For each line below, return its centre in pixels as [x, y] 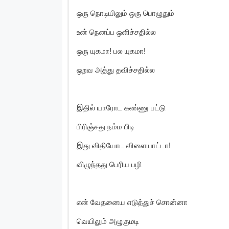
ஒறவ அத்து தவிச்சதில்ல [116, 70]
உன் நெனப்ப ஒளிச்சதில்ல [116, 32]
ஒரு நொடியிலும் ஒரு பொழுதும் [125, 13]
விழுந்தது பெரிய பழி [109, 164]
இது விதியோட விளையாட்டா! [124, 145]
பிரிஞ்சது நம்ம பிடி [106, 126]
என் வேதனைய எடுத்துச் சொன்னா [132, 202]
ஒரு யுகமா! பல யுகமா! [111, 51]
